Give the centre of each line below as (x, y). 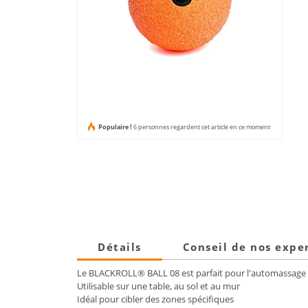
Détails (120, 247)
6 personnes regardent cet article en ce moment (201, 126)
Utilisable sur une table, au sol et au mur (158, 286)
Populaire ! (115, 126)
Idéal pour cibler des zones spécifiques (155, 299)
